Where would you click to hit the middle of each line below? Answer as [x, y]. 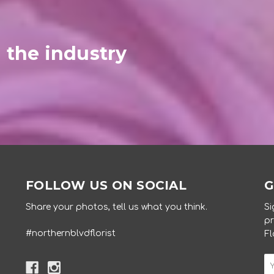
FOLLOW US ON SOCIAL [106, 186]
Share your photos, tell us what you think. [117, 207]
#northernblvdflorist [71, 234]
